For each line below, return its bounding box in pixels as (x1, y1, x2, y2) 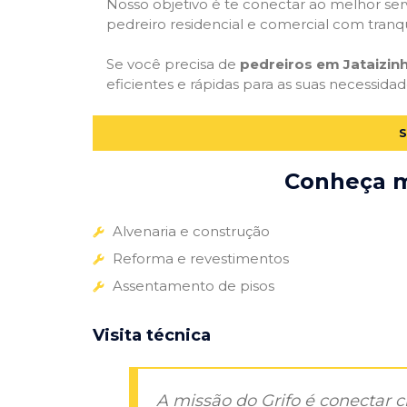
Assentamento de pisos (113, 276, 274, 294)
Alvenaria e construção (113, 222, 270, 240)
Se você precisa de (106, 55, 240, 74)
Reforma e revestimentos (113, 249, 289, 267)
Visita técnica (93, 324, 211, 345)
